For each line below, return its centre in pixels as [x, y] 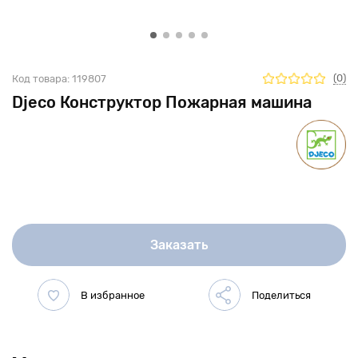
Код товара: [41, 78]
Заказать [179, 245]
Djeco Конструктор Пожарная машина [162, 102]
